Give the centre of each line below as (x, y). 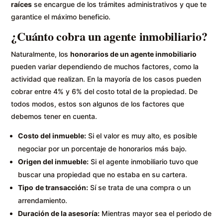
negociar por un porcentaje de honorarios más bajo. (103, 149)
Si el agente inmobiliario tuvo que (144, 162)
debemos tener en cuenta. (54, 116)
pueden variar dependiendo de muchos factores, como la (105, 67)
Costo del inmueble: (52, 136)
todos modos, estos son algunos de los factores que (98, 104)
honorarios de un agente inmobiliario (134, 54)
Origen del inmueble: (54, 162)
